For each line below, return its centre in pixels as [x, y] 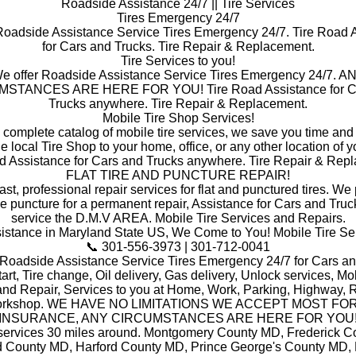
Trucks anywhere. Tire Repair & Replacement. [178, 104]
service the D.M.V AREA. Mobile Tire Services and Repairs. [178, 218]
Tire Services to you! [178, 61]
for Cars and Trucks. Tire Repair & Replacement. [178, 46]
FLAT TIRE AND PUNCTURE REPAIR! [178, 175]
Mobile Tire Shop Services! [178, 118]
